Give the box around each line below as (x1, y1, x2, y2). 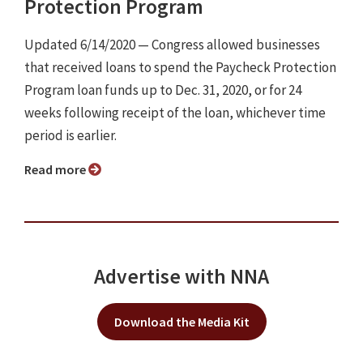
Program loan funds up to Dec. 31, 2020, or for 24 (24, 81, 301, 100)
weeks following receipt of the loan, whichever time (24, 104, 326, 122)
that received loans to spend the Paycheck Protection (24, 58, 336, 77)
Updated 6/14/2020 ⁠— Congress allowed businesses (24, 36, 320, 54)
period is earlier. (24, 126, 119, 145)
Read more (32, 161, 88, 178)
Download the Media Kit (113, 314, 250, 331)
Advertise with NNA (94, 263, 269, 290)
